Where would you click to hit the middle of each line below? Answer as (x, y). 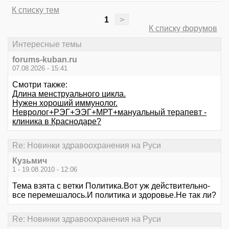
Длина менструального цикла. (69, 94)
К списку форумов (183, 29)
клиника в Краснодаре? (57, 121)
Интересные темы (47, 44)
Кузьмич (30, 161)
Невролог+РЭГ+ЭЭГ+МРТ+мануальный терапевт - (109, 112)
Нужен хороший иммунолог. (65, 103)
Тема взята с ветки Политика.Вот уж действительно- (111, 186)
